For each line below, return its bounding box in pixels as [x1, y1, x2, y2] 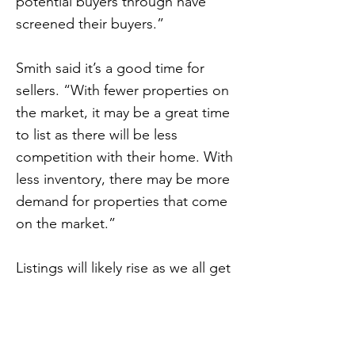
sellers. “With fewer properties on [16, 82, 229, 99]
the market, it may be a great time [16, 104, 230, 121]
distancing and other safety [16, 303, 187, 321]
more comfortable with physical [16, 281, 214, 299]
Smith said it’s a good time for [16, 59, 204, 77]
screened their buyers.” [16, 15, 164, 32]
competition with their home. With [16, 148, 233, 166]
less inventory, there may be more [16, 170, 230, 188]
